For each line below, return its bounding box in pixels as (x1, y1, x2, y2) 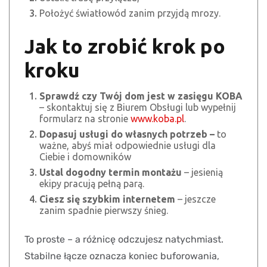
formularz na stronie (39, 113, 128, 125)
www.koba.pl (131, 113, 184, 125)
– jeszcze (175, 194, 216, 205)
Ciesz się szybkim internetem (39, 194, 175, 205)
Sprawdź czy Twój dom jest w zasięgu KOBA (39, 91, 243, 102)
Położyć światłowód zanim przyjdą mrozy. (39, 8, 221, 19)
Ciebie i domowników (39, 151, 131, 163)
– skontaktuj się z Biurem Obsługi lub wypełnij (39, 102, 236, 113)
